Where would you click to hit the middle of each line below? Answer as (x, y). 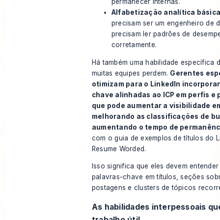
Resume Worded (118, 149)
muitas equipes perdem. (131, 73)
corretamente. (134, 45)
